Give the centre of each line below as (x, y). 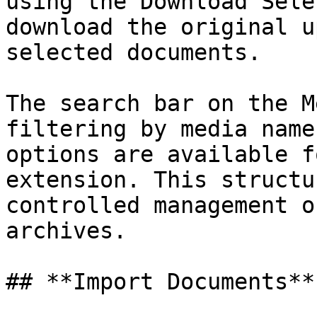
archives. (66, 231)
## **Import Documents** (160, 282)
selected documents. (133, 52)
